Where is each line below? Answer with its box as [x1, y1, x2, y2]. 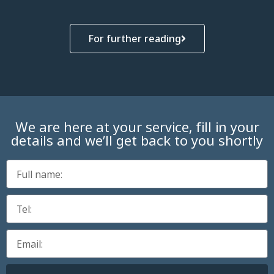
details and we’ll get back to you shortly [11, 131, 263, 150]
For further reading [88, 32, 181, 46]
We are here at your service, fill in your [15, 118, 259, 136]
